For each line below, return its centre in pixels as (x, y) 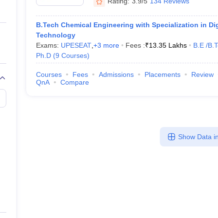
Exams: (48, 45)
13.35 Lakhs (168, 45)
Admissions (116, 74)
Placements (162, 74)
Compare (74, 82)
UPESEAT (76, 45)
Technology (55, 35)
